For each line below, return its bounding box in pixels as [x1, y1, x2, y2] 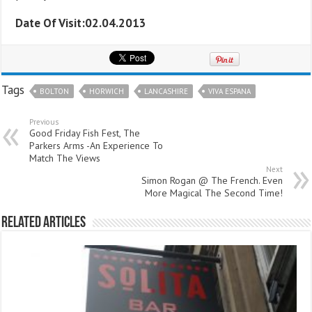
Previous [29, 116, 59, 127]
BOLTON [40, 86, 70, 96]
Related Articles [1, 214, 86, 231]
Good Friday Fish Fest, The [29, 126, 141, 139]
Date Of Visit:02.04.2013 [15, 15, 147, 31]
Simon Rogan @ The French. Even [141, 173, 283, 187]
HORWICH [89, 86, 125, 96]
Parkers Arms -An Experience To [29, 139, 164, 152]
